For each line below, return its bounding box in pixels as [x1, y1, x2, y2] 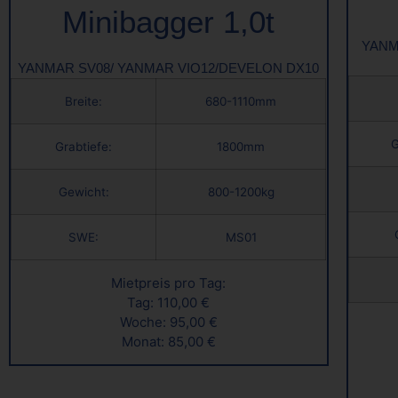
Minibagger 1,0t [62, 4, 275, 40]
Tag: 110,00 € [127, 293, 211, 311]
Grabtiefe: [55, 139, 112, 154]
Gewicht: [58, 184, 109, 199]
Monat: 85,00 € [121, 332, 216, 350]
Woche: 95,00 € [119, 313, 218, 330]
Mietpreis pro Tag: [111, 274, 227, 291]
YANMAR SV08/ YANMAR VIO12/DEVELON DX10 [18, 60, 320, 76]
